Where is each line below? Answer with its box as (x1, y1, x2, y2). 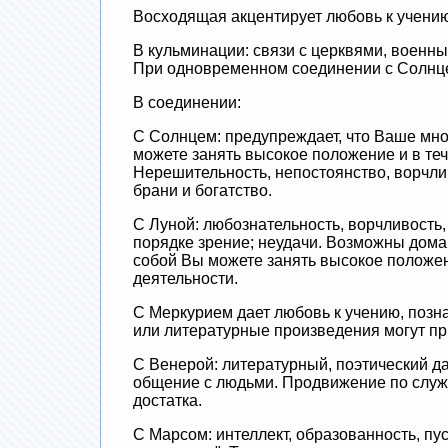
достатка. (132, 391, 202, 409)
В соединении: (132, 93, 241, 111)
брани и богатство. (132, 181, 272, 199)
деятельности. (132, 269, 238, 287)
